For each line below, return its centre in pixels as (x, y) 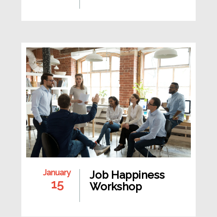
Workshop (116, 186)
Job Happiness (127, 175)
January (57, 172)
